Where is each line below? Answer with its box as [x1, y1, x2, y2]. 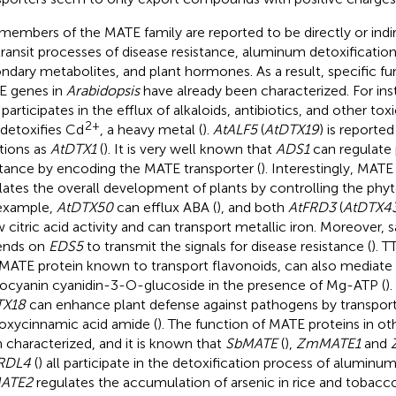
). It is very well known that [103, 140, 276, 157]
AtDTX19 [263, 120, 319, 138]
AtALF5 [212, 120, 257, 138]
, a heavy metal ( [99, 120, 202, 138]
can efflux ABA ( [112, 198, 217, 216]
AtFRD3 [287, 198, 336, 216]
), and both [216, 198, 288, 216]
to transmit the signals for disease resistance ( [82, 237, 371, 255]
